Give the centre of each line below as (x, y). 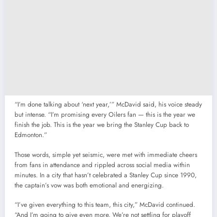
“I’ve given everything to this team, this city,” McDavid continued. (105, 204)
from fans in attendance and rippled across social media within (102, 165)
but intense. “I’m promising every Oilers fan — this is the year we (105, 115)
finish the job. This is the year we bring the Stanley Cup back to (102, 125)
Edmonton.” (31, 135)
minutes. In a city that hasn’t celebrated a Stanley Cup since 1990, (106, 175)
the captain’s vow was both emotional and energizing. (89, 185)
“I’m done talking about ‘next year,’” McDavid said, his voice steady (108, 105)
